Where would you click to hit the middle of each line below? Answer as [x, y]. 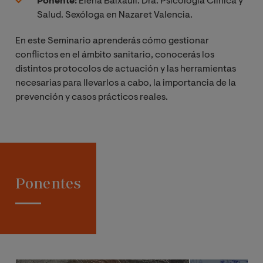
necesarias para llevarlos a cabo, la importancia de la [126, 84]
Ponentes [48, 183]
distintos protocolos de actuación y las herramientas [126, 70]
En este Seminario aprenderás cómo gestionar [112, 41]
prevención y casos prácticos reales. [92, 98]
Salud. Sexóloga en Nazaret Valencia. [115, 16]
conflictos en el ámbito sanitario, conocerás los [115, 55]
